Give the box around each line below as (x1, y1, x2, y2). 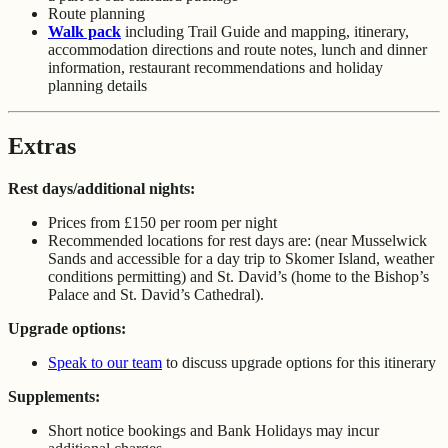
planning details (48, 77, 147, 95)
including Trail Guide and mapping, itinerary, (121, 23, 409, 41)
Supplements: (8, 388, 100, 406)
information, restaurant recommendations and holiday (48, 59, 383, 77)
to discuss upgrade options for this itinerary (162, 354, 436, 372)
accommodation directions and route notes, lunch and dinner (48, 41, 427, 59)
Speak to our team (48, 354, 162, 372)
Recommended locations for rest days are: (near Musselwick (48, 232, 427, 250)
